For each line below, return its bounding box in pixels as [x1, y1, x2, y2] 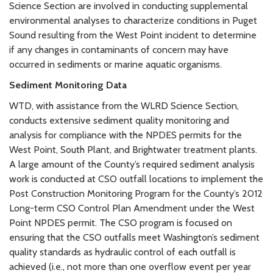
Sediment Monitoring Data [9, 79, 127, 91]
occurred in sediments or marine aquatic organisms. [9, 58, 222, 71]
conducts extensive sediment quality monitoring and [9, 115, 229, 127]
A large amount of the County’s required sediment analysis [9, 158, 255, 171]
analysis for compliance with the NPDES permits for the [9, 129, 242, 141]
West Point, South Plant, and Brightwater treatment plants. [9, 144, 257, 156]
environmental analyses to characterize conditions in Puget [9, 15, 257, 27]
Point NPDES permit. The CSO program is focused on [9, 217, 232, 229]
